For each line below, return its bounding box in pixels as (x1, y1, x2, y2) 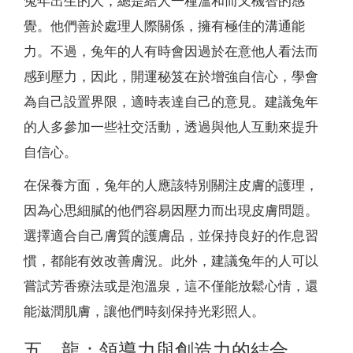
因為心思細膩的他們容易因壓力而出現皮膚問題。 (24, 203, 318, 219)
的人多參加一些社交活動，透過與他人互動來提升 (24, 120, 318, 136)
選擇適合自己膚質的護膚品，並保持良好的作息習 (24, 229, 318, 244)
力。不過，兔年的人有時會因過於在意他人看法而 (24, 44, 318, 60)
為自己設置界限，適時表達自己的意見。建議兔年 (24, 95, 318, 110)
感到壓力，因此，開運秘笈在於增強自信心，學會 (24, 69, 318, 85)
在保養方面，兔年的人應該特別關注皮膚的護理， (24, 178, 318, 194)
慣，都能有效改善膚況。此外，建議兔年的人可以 (24, 254, 318, 269)
